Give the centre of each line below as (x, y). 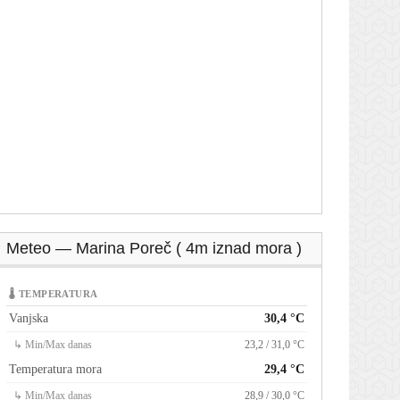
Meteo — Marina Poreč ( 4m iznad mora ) (154, 249)
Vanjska (29, 319)
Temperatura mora (55, 370)
